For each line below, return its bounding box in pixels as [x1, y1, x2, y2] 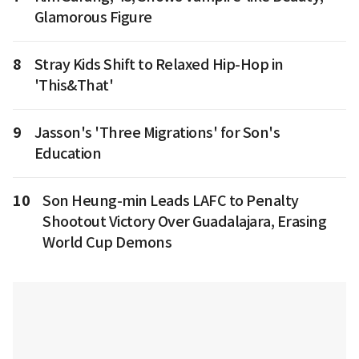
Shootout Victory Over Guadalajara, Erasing [42, 212, 326, 232]
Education [34, 144, 101, 163]
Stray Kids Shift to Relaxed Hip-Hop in [34, 55, 284, 75]
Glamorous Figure [34, 8, 152, 27]
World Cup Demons [42, 233, 171, 252]
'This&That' [34, 76, 113, 95]
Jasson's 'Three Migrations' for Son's [34, 123, 280, 143]
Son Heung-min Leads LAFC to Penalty [42, 192, 299, 211]
